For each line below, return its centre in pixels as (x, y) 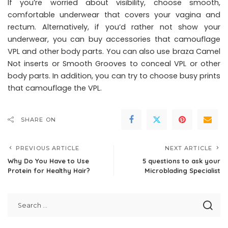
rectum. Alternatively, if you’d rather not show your (114, 27)
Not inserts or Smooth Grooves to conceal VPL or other (114, 63)
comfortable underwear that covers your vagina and (114, 15)
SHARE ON (38, 119)
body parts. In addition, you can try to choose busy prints (114, 76)
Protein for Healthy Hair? (49, 170)
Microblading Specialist (182, 170)
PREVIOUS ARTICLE (48, 148)
